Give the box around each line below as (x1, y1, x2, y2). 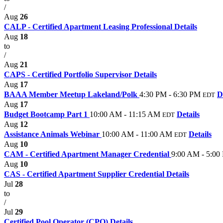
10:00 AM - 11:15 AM (90, 110, 160, 119)
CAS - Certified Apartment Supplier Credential (4, 170, 166, 179)
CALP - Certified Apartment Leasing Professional (4, 22, 174, 31)
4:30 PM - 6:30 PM (139, 90, 201, 99)
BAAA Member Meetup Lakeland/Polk (4, 90, 139, 99)
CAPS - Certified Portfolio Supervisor (4, 70, 134, 79)
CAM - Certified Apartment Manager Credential (4, 150, 171, 159)
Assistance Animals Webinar (4, 130, 102, 139)
